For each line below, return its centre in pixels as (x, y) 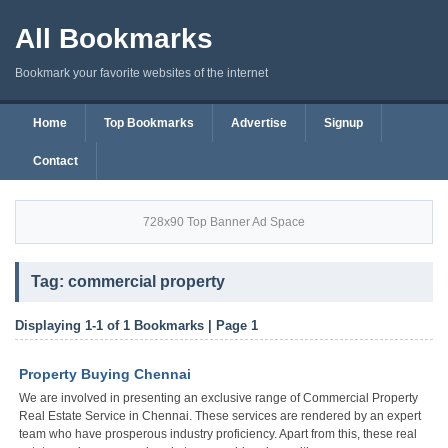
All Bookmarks (114, 38)
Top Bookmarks (149, 123)
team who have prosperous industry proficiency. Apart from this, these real (218, 434)
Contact (55, 161)
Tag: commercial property (128, 281)
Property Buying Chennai (105, 374)
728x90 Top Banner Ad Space (224, 222)
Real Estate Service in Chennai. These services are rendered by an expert (220, 416)
